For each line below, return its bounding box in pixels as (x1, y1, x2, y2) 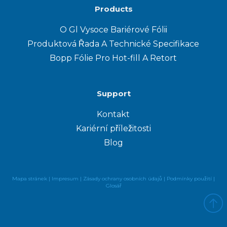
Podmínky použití (167, 175, 213, 182)
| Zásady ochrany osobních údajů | (80, 175, 167, 182)
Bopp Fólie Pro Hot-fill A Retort (50, 53, 177, 63)
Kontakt (97, 109, 130, 120)
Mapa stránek (12, 175, 49, 182)
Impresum (52, 175, 80, 182)
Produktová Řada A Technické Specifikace (27, 39, 199, 49)
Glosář (106, 182, 121, 190)
